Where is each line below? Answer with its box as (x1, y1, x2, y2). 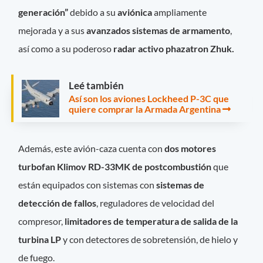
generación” (18, 6, 69, 18)
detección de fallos (18, 197, 97, 208)
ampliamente (152, 6, 207, 18)
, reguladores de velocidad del (96, 197, 215, 208)
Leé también (69, 79, 124, 92)
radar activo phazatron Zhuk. (113, 43, 235, 55)
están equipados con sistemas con (18, 178, 157, 190)
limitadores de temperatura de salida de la (65, 215, 238, 227)
